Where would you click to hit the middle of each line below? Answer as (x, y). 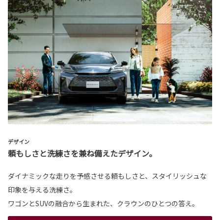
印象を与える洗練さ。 (42, 189)
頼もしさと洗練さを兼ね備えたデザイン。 (82, 153)
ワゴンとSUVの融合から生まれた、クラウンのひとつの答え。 (103, 203)
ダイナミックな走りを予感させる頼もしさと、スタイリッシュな (107, 176)
